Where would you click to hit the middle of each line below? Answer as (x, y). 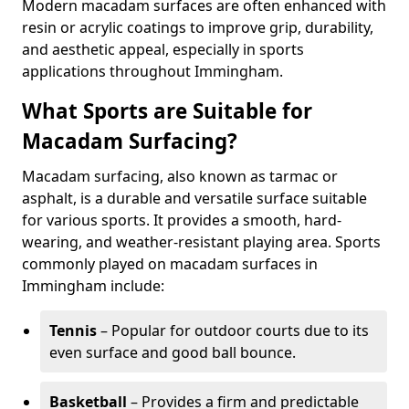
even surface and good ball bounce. (173, 352)
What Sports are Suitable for (167, 111)
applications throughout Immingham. (152, 71)
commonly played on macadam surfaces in (170, 264)
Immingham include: (93, 286)
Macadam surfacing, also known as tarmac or (180, 176)
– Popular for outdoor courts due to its (233, 330)
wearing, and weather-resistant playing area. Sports (201, 242)
